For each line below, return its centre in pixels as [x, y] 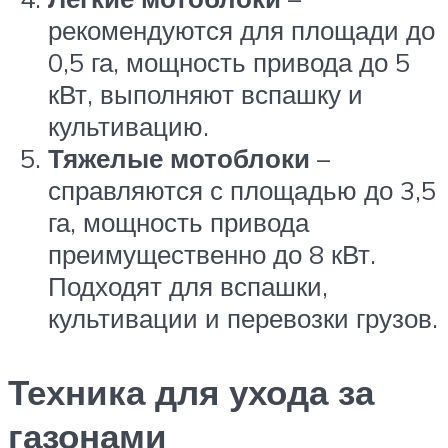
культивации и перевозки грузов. [243, 318]
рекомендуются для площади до [241, 30]
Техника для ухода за [191, 391]
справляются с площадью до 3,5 [242, 190]
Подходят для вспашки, [188, 286]
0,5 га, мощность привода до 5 [229, 62]
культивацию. [128, 126]
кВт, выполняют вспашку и [205, 94]
